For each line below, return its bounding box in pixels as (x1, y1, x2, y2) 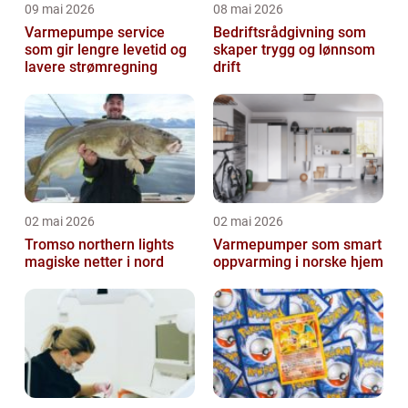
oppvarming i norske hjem (213, 252, 383, 270)
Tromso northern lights (25, 235, 174, 253)
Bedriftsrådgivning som (213, 23, 366, 41)
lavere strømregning (25, 57, 158, 76)
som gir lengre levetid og (25, 40, 187, 58)
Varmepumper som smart (213, 235, 382, 253)
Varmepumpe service (25, 23, 165, 41)
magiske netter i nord (25, 252, 164, 270)
